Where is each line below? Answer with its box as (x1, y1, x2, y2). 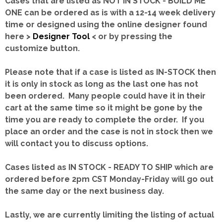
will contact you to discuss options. (5, 139, 148, 148)
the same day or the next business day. (5, 186, 164, 196)
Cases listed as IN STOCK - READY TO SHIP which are (5, 163, 214, 172)
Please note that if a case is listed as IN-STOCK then (5, 67, 216, 77)
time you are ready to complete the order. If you (5, 115, 204, 124)
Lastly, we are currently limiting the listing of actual (5, 210, 214, 220)
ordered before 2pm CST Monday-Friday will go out (5, 174, 214, 184)
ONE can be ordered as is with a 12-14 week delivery (5, 8, 216, 17)
